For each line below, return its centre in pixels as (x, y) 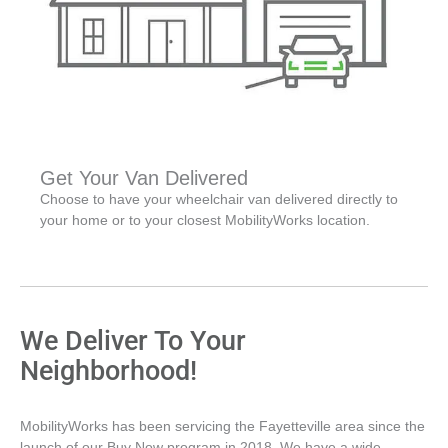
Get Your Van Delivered (144, 178)
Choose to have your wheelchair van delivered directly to (219, 200)
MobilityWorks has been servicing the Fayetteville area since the (222, 427)
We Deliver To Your (133, 341)
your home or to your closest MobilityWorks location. (205, 221)
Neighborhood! (108, 371)
